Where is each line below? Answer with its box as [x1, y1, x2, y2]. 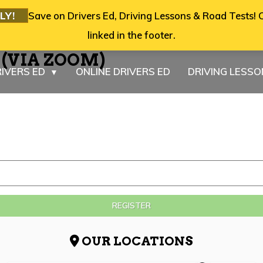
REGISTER [112, 200, 151, 211]
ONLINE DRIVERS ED [76, 65, 170, 77]
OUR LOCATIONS [79, 234, 193, 248]
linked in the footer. [87, 29, 176, 41]
